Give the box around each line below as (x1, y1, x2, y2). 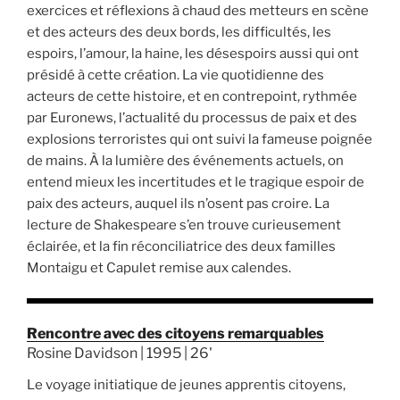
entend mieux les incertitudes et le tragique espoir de (27, 173, 364, 190)
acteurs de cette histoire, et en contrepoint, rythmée (27, 87, 357, 104)
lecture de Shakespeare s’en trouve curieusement (27, 216, 341, 233)
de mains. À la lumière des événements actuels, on (27, 152, 344, 169)
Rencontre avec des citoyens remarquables (27, 324, 324, 342)
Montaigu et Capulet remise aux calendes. (27, 259, 291, 276)
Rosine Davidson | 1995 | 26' (27, 344, 212, 362)
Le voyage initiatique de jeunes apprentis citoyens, (27, 376, 346, 393)
